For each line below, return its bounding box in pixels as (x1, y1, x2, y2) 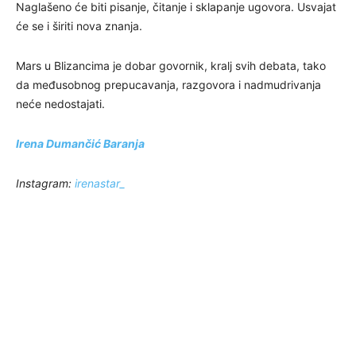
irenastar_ (75, 176, 125, 190)
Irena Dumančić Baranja (16, 136, 145, 150)
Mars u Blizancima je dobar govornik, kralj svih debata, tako (16, 58, 326, 72)
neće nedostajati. (16, 96, 105, 110)
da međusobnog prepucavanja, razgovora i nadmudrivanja (16, 77, 321, 91)
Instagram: (16, 176, 75, 190)
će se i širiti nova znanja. (16, 18, 142, 33)
